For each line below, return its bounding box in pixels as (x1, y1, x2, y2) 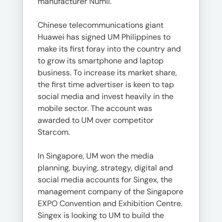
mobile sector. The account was (38, 103, 152, 113)
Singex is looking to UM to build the (38, 210, 164, 221)
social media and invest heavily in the (38, 91, 173, 102)
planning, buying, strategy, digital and (38, 163, 173, 173)
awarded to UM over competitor (38, 115, 154, 125)
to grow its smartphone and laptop (38, 55, 164, 66)
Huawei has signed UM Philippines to (38, 32, 170, 42)
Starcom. (38, 127, 70, 137)
